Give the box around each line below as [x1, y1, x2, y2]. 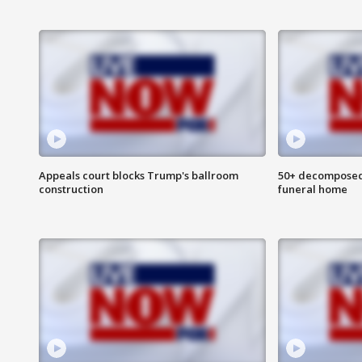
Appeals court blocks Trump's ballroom [39, 168, 238, 183]
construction [39, 182, 103, 197]
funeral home [277, 182, 347, 197]
